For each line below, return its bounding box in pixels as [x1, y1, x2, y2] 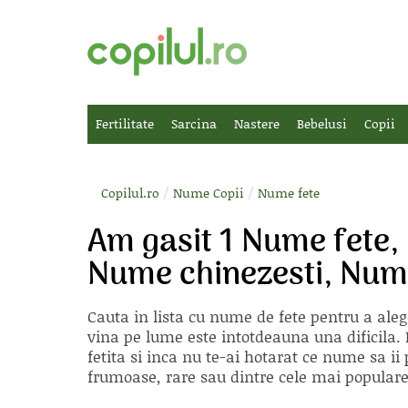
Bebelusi [297, 114, 347, 133]
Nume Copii [173, 183, 244, 202]
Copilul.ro [101, 183, 159, 202]
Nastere [234, 114, 280, 133]
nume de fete [209, 305, 306, 327]
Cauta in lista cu [87, 305, 209, 327]
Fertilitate [96, 114, 154, 133]
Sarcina [171, 114, 217, 133]
